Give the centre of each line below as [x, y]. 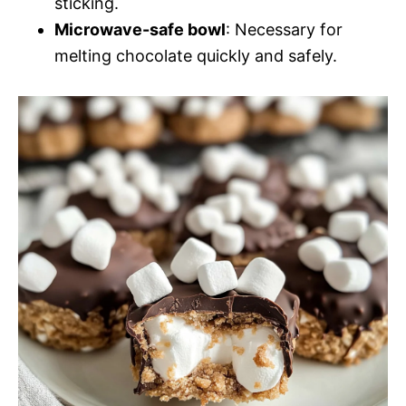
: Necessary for [284, 29]
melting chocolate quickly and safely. [196, 56]
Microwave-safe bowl [140, 29]
